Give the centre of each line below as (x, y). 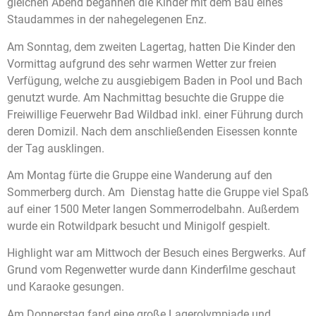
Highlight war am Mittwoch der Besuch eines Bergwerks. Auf (157, 253)
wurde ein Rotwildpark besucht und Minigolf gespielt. (139, 226)
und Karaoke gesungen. (66, 287)
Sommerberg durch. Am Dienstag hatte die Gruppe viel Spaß (158, 192)
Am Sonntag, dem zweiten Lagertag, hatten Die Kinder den (151, 47)
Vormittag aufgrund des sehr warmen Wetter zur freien (142, 63)
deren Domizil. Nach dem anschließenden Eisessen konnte (152, 131)
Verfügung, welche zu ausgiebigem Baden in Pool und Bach (155, 80)
